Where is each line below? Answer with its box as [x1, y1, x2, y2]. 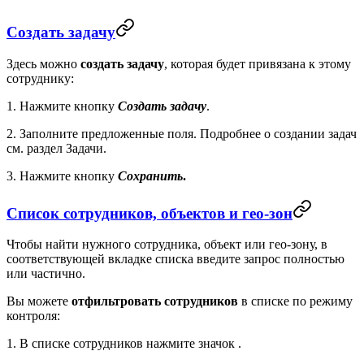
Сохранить [118, 169, 183, 183]
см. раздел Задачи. [6, 141, 106, 155]
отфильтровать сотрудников [71, 294, 241, 309]
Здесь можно [6, 57, 80, 71]
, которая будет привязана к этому [164, 57, 351, 71]
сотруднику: [6, 71, 74, 85]
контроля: [6, 309, 60, 323]
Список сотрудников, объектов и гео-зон [6, 204, 292, 222]
